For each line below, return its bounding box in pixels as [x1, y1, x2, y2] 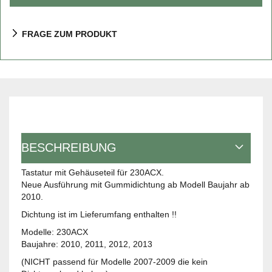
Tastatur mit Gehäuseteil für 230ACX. [21, 168, 164, 178]
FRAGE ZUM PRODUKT [22, 29, 117, 39]
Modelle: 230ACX [21, 227, 88, 237]
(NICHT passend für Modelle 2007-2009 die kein [21, 257, 208, 267]
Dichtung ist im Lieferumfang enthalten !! [21, 209, 177, 220]
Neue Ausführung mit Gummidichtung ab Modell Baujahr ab [21, 180, 250, 190]
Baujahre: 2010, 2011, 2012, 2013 [21, 239, 152, 250]
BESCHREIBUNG [21, 141, 117, 155]
